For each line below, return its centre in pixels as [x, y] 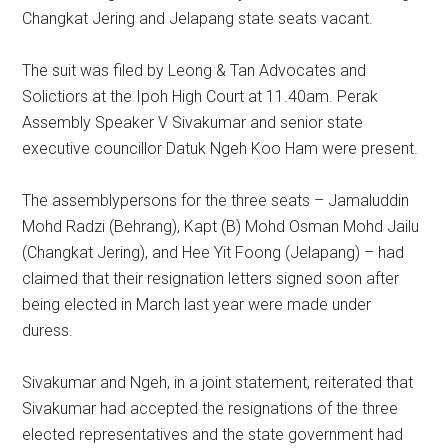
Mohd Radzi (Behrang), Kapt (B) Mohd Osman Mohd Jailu [221, 226]
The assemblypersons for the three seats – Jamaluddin [216, 200]
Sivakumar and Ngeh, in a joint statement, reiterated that [218, 382]
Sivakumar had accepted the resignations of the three [210, 408]
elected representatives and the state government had [213, 434]
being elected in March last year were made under [197, 304]
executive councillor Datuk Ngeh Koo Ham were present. [220, 148]
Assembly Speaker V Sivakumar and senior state [193, 122]
